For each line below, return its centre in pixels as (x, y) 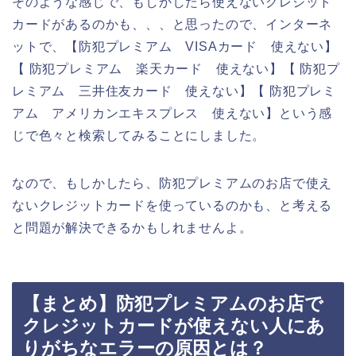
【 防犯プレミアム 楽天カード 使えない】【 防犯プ (176, 68)
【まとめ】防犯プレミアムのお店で (173, 304)
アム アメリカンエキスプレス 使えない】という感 (172, 113)
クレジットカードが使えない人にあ (174, 326)
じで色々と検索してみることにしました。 (139, 135)
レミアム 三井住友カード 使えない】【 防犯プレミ (174, 91)
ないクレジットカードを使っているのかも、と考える (172, 205)
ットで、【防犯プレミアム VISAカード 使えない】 (175, 46)
